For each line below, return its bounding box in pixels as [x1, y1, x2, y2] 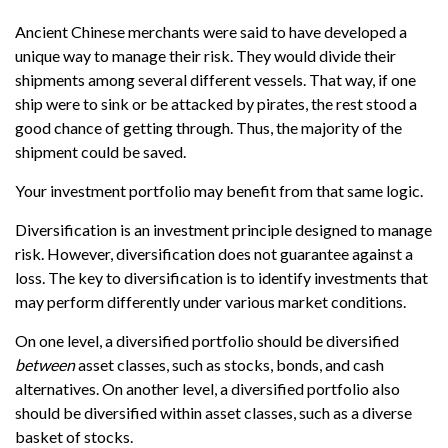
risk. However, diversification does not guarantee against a [15, 244, 413, 263]
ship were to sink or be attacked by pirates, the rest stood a [15, 94, 417, 113]
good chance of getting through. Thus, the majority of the [15, 118, 402, 137]
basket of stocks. [15, 427, 133, 446]
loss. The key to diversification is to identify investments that [15, 268, 428, 287]
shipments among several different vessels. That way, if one [15, 70, 416, 89]
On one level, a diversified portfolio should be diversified [15, 331, 399, 350]
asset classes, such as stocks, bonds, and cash [75, 355, 384, 374]
